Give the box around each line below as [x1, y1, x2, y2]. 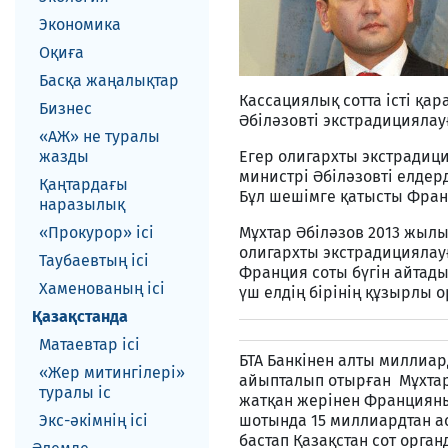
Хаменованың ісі [39, 279, 165, 298]
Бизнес [39, 99, 92, 118]
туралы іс [39, 383, 111, 402]
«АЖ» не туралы [39, 127, 160, 146]
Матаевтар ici [39, 335, 140, 354]
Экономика [39, 15, 121, 34]
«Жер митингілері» [39, 363, 185, 382]
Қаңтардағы [39, 175, 128, 194]
